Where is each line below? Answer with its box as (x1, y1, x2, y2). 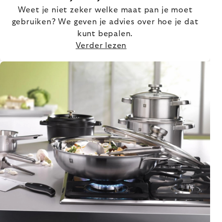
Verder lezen (75, 42, 127, 50)
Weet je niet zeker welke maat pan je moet (17, 6, 193, 14)
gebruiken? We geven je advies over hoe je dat (11, 18, 199, 26)
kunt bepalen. (77, 30, 133, 38)
